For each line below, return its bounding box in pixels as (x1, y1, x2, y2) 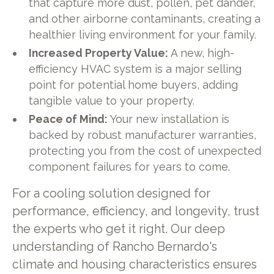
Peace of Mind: (29, 113, 108, 126)
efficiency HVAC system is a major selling (29, 62, 242, 76)
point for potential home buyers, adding (29, 78, 239, 92)
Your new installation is (108, 113, 230, 126)
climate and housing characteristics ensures (12, 257, 257, 272)
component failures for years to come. (29, 160, 231, 174)
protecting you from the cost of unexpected (29, 144, 262, 158)
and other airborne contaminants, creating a (29, 12, 261, 26)
